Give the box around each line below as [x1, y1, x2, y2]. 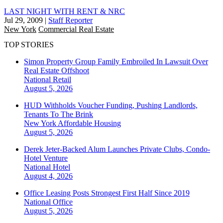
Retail [53, 75, 71, 84]
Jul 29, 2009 [4, 15, 43, 24]
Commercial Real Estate [38, 24, 114, 33]
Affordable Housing [58, 119, 121, 128]
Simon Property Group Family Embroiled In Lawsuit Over [24, 57, 208, 66]
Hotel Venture [24, 154, 68, 163]
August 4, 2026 [24, 172, 73, 181]
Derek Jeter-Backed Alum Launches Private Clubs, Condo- [24, 145, 210, 154]
